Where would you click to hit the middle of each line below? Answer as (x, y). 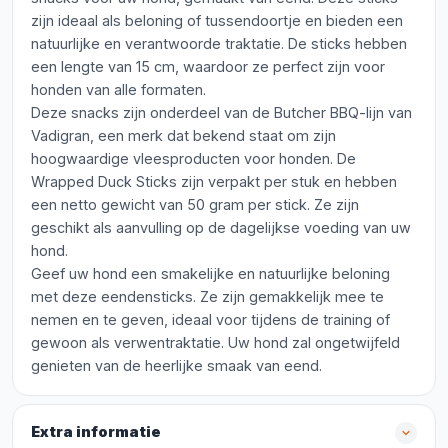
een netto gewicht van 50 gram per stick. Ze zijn (195, 204)
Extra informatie (96, 432)
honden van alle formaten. (118, 89)
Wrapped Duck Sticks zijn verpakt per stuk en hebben (214, 181)
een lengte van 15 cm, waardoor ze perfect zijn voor (208, 66)
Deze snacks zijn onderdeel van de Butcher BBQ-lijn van (221, 112)
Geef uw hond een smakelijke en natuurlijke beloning (210, 273)
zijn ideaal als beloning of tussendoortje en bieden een (217, 20)
